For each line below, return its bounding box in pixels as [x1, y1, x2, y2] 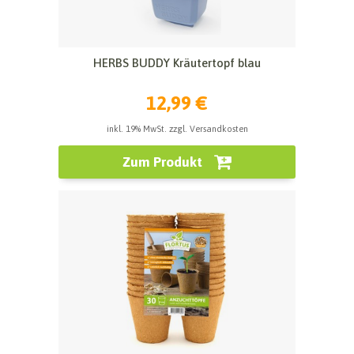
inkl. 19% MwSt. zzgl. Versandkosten [106, 123, 248, 134]
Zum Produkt [122, 153, 202, 170]
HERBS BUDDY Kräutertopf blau [93, 55, 261, 70]
